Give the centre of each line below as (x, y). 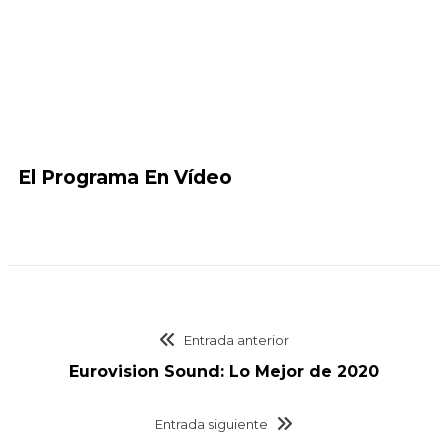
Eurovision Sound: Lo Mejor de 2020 (224, 371)
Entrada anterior (237, 340)
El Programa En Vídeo (125, 177)
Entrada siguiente (211, 424)
